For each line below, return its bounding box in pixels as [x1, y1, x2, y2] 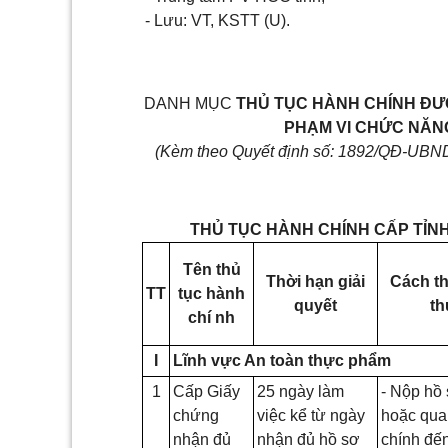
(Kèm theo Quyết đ [154, 143, 287, 160]
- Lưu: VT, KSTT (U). [145, 12, 290, 29]
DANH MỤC [143, 95, 236, 112]
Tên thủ [182, 261, 241, 279]
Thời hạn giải [266, 273, 365, 291]
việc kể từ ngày [257, 407, 365, 425]
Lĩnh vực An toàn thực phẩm [173, 352, 391, 370]
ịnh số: [286, 143, 334, 160]
